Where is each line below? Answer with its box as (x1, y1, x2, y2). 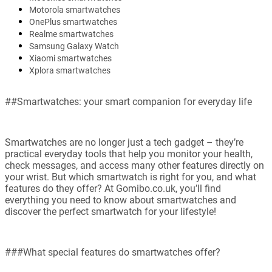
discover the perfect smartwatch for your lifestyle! (5, 206, 216, 218)
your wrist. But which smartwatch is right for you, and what (5, 171, 256, 183)
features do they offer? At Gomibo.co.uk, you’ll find (5, 183, 221, 195)
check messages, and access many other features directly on (5, 160, 264, 172)
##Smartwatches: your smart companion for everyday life (5, 96, 252, 108)
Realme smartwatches (29, 29, 114, 39)
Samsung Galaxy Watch (29, 41, 119, 52)
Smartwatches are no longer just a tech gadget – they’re (5, 137, 243, 149)
